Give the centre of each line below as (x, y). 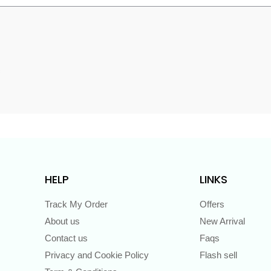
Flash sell (218, 255)
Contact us (66, 238)
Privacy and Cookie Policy (97, 255)
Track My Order (76, 204)
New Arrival (222, 221)
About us (62, 221)
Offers (212, 204)
